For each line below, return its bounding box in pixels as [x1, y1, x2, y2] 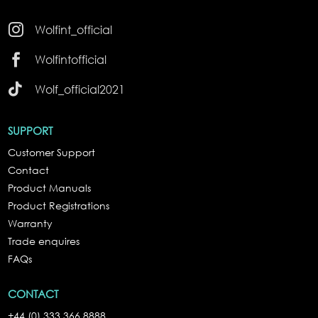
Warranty [8, 216, 53, 231]
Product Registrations [8, 199, 110, 213]
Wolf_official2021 [34, 82, 125, 97]
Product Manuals [8, 181, 92, 195]
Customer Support [8, 146, 96, 160]
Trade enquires [8, 234, 80, 248]
